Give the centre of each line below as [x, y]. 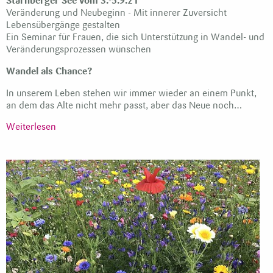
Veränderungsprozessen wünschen [79, 50]
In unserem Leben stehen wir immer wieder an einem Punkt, [131, 94]
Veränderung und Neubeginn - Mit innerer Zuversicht [116, 13]
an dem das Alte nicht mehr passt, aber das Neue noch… [124, 106]
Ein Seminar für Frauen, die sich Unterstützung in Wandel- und [135, 37]
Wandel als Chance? [49, 72]
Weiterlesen [31, 127]
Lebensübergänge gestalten [63, 25]
